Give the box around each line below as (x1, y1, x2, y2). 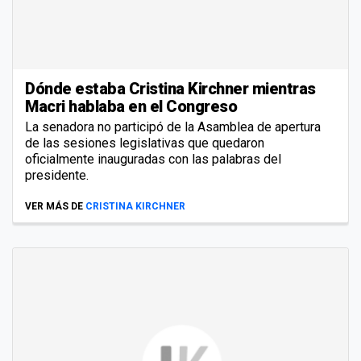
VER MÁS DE (25, 201, 83, 213)
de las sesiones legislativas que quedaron (25, 135, 264, 151)
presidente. (25, 168, 89, 184)
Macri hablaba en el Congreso (25, 97, 237, 117)
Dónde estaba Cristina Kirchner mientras (25, 79, 316, 99)
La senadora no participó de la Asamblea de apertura (25, 119, 321, 135)
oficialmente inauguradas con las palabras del (25, 151, 281, 168)
